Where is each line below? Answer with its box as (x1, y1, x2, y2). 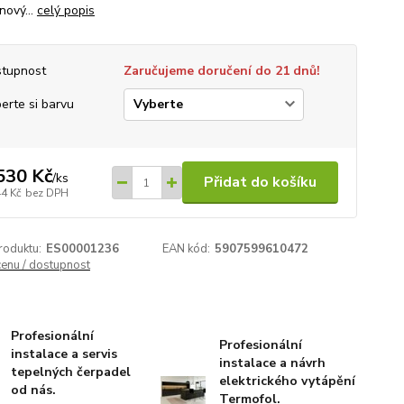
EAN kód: (162, 241, 211, 257)
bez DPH (24, 185, 69, 200)
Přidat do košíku (203, 172, 317, 192)
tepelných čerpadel (11, 363, 132, 381)
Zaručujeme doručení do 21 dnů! (123, 62, 320, 79)
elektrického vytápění (218, 372, 355, 390)
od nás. (11, 381, 57, 399)
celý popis (36, 2, 95, 19)
